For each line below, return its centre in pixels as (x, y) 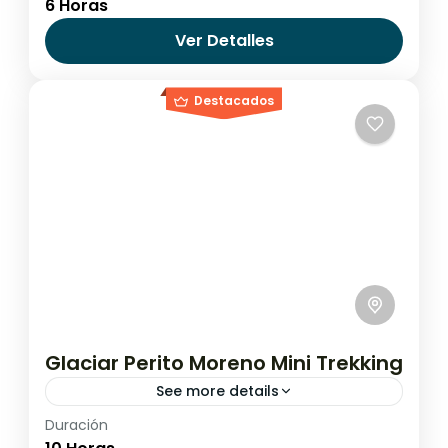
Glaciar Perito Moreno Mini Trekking (224, 362)
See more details (217, 390)
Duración (76, 424)
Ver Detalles (224, 41)
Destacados (234, 101)
